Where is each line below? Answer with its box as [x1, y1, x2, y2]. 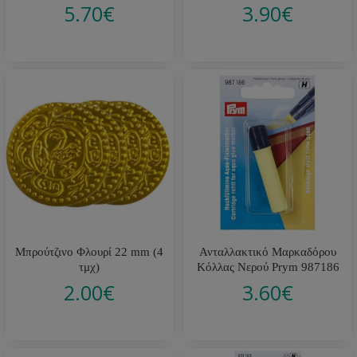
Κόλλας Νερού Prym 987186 [196, 260, 339, 273]
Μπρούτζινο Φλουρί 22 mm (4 [15, 245, 163, 258]
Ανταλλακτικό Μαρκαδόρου [199, 245, 336, 258]
